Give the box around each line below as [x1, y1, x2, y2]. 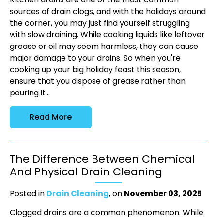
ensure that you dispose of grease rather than [10, 76, 186, 87]
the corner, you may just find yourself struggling [10, 17, 190, 29]
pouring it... [10, 87, 50, 99]
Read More [30, 111, 72, 123]
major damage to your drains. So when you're [10, 52, 181, 64]
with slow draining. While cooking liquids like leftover [10, 29, 205, 41]
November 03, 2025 [124, 188, 202, 200]
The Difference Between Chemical [10, 152, 195, 167]
